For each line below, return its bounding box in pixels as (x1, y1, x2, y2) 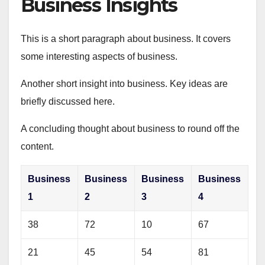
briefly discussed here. (21, 96, 115, 107)
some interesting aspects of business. (21, 51, 177, 62)
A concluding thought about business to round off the (21, 124, 240, 134)
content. (21, 141, 54, 152)
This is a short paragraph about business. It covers (21, 34, 231, 44)
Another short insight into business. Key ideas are (21, 79, 228, 89)
